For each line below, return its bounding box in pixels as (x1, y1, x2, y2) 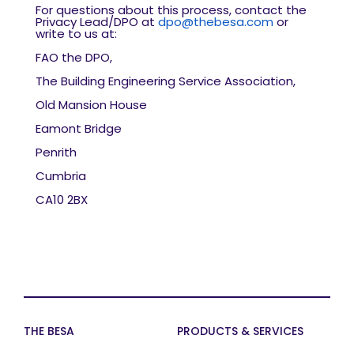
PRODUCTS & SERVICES (177, 323, 303, 339)
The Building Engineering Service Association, (36, 73, 302, 89)
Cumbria (36, 168, 86, 184)
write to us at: (36, 25, 120, 42)
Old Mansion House (36, 96, 150, 113)
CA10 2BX (36, 191, 88, 208)
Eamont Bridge (36, 120, 125, 137)
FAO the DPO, (36, 49, 119, 66)
